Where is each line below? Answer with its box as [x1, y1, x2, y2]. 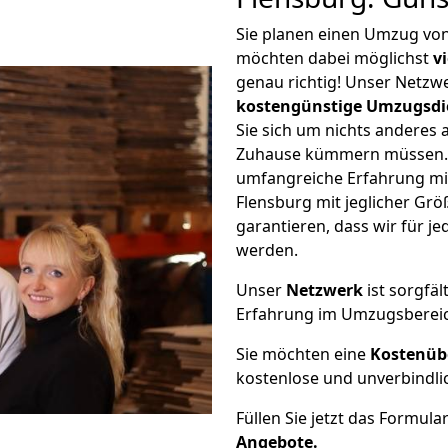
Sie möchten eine [236, 343, 370, 365]
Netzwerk [286, 279, 363, 301]
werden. [236, 239, 298, 261]
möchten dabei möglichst [236, 47, 433, 69]
